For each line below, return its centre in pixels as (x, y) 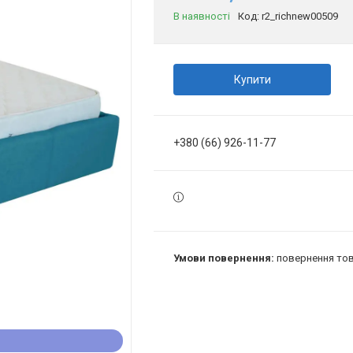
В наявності (202, 16)
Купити (252, 80)
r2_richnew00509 (300, 16)
